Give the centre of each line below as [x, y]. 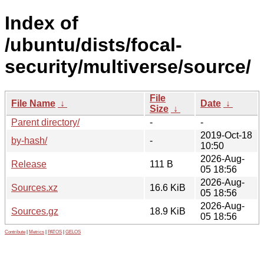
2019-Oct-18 [226, 135]
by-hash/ [29, 140]
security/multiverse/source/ [128, 67]
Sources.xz [34, 187]
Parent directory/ [45, 122]
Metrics [37, 232]
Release [29, 164]
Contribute [15, 232]
